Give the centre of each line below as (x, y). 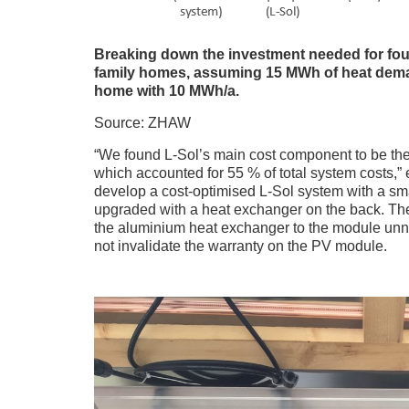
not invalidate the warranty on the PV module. (240, 246)
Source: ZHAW (142, 122)
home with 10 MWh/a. (166, 90)
